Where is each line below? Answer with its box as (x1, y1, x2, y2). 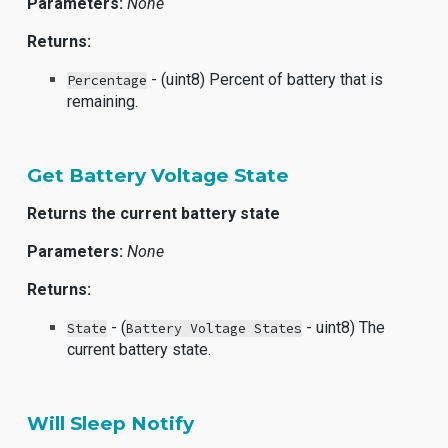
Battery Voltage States (126, 320, 303, 337)
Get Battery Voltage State (27, 164, 290, 187)
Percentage (67, 72, 148, 89)
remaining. (67, 92, 139, 111)
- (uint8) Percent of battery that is (147, 70, 384, 89)
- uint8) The (302, 318, 386, 337)
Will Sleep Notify (27, 412, 195, 435)
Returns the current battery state (27, 204, 281, 223)
